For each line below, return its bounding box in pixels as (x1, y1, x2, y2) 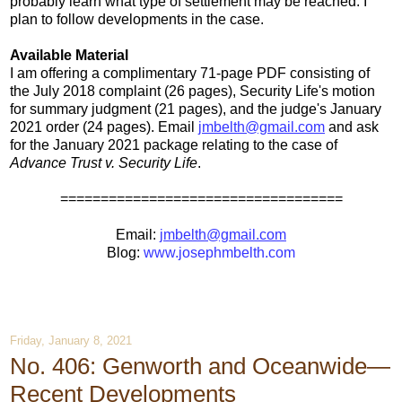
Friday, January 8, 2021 (10, 334, 132, 348)
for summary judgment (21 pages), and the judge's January (10, 100, 381, 117)
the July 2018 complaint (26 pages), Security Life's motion (10, 83, 375, 99)
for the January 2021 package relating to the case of (10, 136, 337, 153)
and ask (325, 118, 379, 135)
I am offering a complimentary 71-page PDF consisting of (10, 65, 370, 81)
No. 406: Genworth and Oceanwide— (10, 353, 390, 380)
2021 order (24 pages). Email (10, 118, 198, 135)
